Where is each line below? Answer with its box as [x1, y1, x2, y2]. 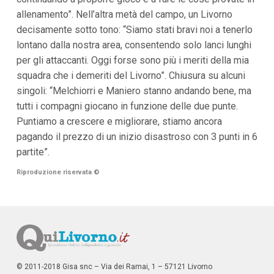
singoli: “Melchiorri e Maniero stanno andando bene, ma [16, 85, 251, 97]
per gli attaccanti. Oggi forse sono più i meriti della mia [16, 54, 249, 67]
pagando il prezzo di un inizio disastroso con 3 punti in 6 [16, 131, 257, 143]
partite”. [16, 146, 50, 158]
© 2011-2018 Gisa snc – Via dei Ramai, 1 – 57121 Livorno [16, 262, 212, 272]
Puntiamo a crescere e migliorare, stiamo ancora [16, 116, 222, 128]
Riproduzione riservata [16, 168, 94, 177]
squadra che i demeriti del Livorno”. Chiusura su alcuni [16, 70, 245, 82]
